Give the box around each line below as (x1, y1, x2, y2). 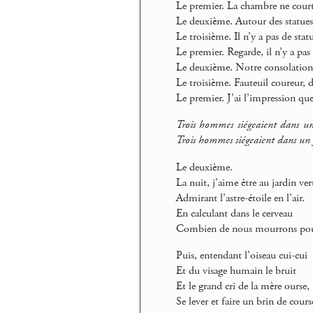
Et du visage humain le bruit (175, 263, 296, 278)
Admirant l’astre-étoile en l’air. (175, 190, 305, 205)
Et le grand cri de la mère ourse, (175, 278, 310, 293)
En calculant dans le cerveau (175, 205, 293, 221)
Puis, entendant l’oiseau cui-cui (175, 247, 307, 263)
